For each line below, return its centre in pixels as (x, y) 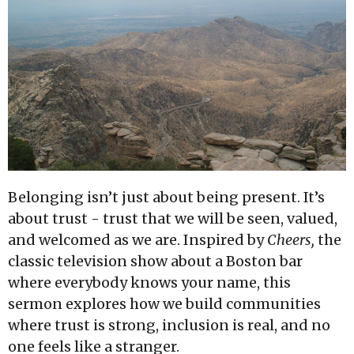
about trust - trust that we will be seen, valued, (173, 219)
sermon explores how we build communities (164, 304)
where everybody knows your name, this (149, 283)
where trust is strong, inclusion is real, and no (169, 326)
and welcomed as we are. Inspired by (136, 240)
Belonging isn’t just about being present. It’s (166, 198)
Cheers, (291, 240)
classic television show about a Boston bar (155, 262)
